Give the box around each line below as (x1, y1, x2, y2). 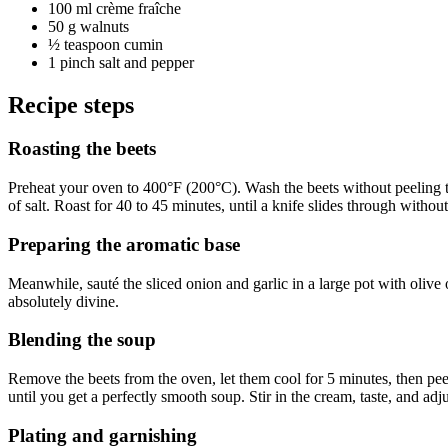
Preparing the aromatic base (8, 233, 240, 255)
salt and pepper (99, 53, 194, 71)
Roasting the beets (8, 138, 156, 160)
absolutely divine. (8, 292, 119, 310)
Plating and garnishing (8, 424, 197, 446)
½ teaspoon (48, 35, 120, 53)
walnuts (80, 17, 129, 35)
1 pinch (48, 53, 95, 71)
